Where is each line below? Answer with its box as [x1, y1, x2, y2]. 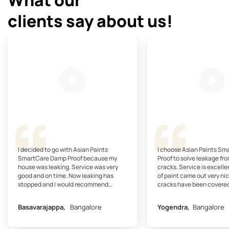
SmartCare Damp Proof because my [18, 153, 117, 163]
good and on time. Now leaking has [18, 171, 113, 180]
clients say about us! [8, 9, 173, 32]
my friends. [157, 197, 188, 206]
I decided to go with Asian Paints [18, 145, 108, 154]
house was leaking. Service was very [18, 162, 118, 171]
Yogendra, [157, 202, 191, 212]
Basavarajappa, [18, 202, 68, 212]
